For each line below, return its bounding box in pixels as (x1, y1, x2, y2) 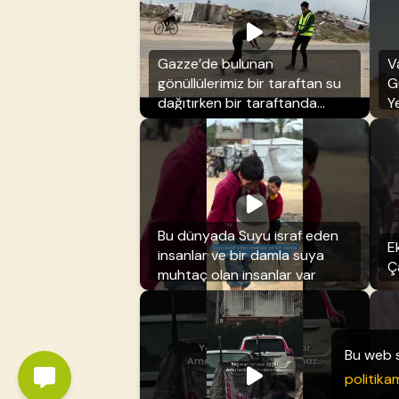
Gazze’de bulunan (158, 53, 273, 73)
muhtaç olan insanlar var (158, 265, 316, 284)
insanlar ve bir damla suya (158, 245, 324, 265)
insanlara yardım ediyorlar (158, 112, 324, 132)
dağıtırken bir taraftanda (158, 93, 317, 112)
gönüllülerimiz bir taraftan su (158, 73, 341, 93)
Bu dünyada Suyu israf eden (158, 225, 338, 245)
